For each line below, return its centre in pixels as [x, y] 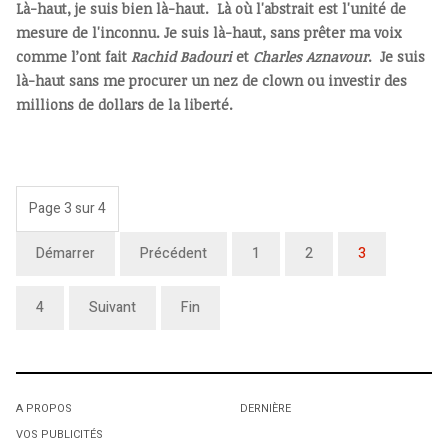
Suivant [112, 308]
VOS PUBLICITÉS [59, 435]
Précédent [173, 254]
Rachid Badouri [181, 57]
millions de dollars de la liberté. [124, 105]
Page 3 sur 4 [67, 209]
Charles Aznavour [310, 57]
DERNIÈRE [265, 409]
